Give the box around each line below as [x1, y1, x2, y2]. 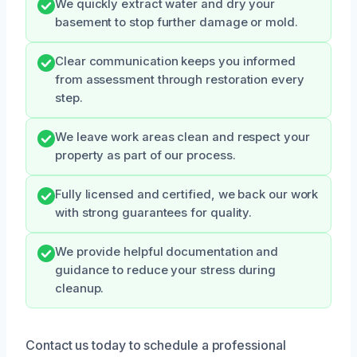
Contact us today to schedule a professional [25, 336, 286, 353]
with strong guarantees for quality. [55, 205, 253, 220]
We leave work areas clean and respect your [55, 129, 310, 144]
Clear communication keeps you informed [55, 53, 296, 69]
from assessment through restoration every [55, 72, 304, 87]
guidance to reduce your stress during [55, 262, 277, 277]
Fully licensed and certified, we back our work [55, 186, 319, 202]
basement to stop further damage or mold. [55, 14, 298, 29]
